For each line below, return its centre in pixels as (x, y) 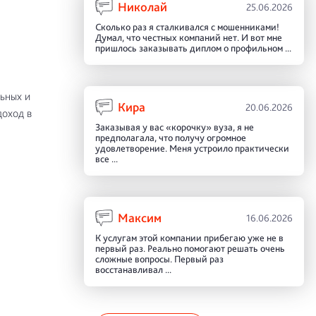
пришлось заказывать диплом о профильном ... (193, 48)
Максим (139, 217)
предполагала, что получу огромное (170, 137)
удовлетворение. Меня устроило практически (192, 148)
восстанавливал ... (133, 269)
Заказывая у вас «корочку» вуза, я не (174, 127)
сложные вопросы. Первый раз (159, 259)
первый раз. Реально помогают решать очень (190, 248)
